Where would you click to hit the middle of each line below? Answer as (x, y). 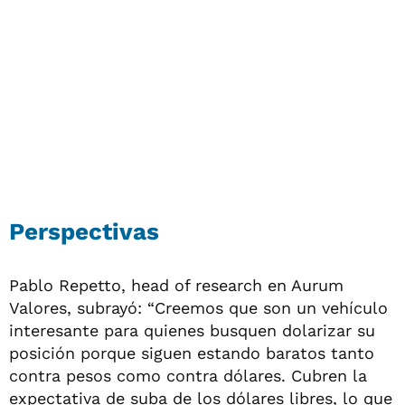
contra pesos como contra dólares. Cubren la (188, 375)
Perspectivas (84, 231)
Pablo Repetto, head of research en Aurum (176, 285)
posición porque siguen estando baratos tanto (192, 353)
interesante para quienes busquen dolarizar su (192, 330)
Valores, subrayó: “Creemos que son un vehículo (198, 307)
